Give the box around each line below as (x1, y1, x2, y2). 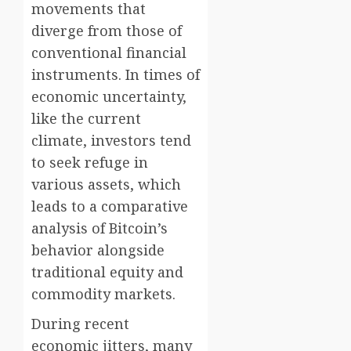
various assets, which (31, 175, 181, 194)
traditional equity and (31, 262, 183, 282)
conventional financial (31, 43, 186, 63)
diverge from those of (31, 21, 182, 41)
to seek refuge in (31, 153, 148, 172)
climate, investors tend (31, 131, 191, 150)
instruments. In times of (31, 65, 200, 85)
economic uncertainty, (31, 87, 186, 107)
